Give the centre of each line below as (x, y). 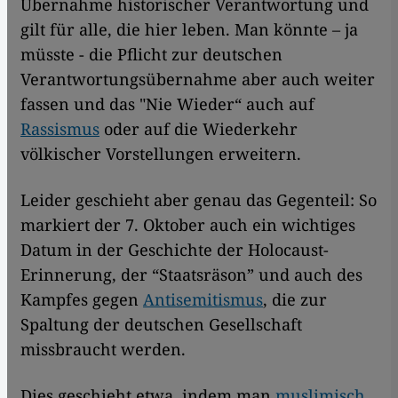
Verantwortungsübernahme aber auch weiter (198, 79)
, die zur (295, 299)
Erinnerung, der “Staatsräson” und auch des (191, 274)
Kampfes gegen (82, 299)
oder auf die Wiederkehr (199, 128)
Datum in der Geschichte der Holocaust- (175, 249)
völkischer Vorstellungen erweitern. (163, 153)
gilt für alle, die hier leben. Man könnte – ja (189, 29)
